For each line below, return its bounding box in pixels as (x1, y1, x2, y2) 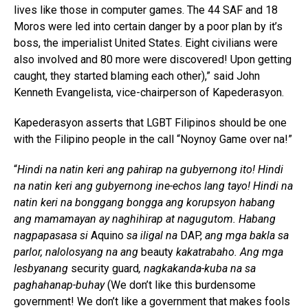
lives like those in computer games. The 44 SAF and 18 (14, 3, 278, 17)
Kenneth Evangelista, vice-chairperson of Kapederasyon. (14, 86, 284, 100)
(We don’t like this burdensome (104, 278, 256, 292)
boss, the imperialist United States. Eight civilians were (14, 36, 278, 50)
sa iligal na (126, 229, 177, 243)
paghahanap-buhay (14, 278, 104, 292)
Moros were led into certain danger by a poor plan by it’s (14, 20, 283, 34)
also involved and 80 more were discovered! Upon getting (14, 53, 291, 67)
